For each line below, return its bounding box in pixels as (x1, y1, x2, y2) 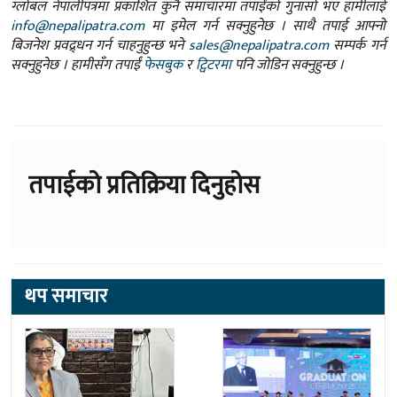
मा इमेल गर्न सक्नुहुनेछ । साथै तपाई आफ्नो (144, 13, 385, 38)
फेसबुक (144, 52, 183, 77)
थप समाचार (25, 279, 107, 313)
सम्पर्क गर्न (328, 33, 386, 58)
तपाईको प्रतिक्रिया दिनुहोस (28, 164, 260, 206)
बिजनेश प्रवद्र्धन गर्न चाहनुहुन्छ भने (11, 33, 189, 58)
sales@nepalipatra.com (188, 33, 329, 58)
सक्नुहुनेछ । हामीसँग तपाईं (11, 52, 144, 77)
